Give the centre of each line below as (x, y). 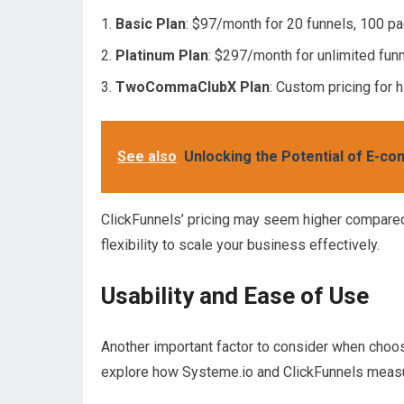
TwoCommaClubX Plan (193, 87)
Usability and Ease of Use (235, 296)
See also (147, 156)
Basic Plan (151, 24)
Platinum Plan (162, 55)
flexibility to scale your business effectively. (240, 245)
